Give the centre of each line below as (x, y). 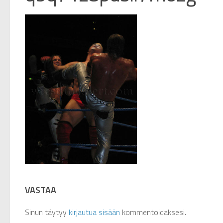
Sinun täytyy (47, 212)
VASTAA (41, 190)
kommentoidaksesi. (153, 212)
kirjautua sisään (94, 212)
